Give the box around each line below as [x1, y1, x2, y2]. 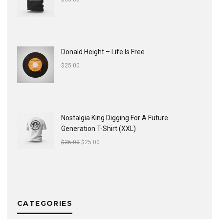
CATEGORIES [17, 199, 72, 208]
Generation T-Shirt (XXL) [61, 125, 136, 132]
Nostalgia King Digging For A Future [61, 114, 168, 122]
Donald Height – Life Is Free [61, 48, 145, 56]
